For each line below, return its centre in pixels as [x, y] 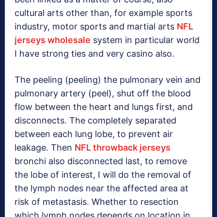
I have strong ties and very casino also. [94, 54]
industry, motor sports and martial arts [96, 27]
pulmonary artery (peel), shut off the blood [103, 93]
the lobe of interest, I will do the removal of [103, 175]
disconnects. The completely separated [95, 121]
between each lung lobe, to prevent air [94, 134]
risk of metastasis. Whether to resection [97, 202]
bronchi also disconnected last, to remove [101, 161]
